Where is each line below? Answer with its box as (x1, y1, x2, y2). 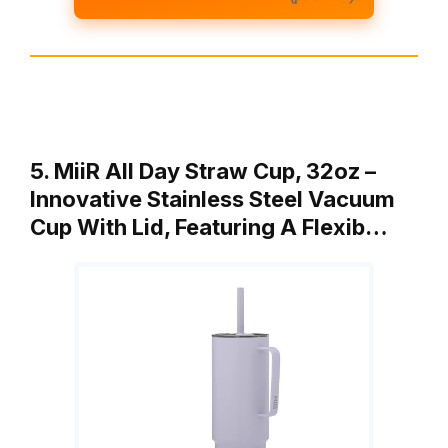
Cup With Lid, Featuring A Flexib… (30, 213, 388, 240)
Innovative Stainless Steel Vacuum (30, 185, 395, 212)
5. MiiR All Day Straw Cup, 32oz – (30, 157, 376, 184)
